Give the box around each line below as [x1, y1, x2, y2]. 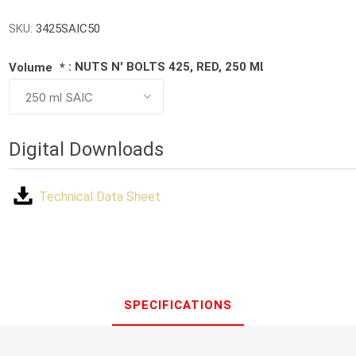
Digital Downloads [9, 138, 164, 161]
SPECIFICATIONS [124, 298, 232, 313]
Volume [9, 60, 56, 75]
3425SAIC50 [36, 21, 101, 36]
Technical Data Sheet [39, 189, 161, 205]
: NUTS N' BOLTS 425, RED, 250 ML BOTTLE [68, 60, 319, 74]
